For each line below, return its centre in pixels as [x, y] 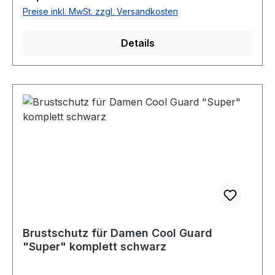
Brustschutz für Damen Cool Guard [118, 233]
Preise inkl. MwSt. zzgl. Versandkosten [100, 11]
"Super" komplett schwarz [95, 246]
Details [137, 43]
